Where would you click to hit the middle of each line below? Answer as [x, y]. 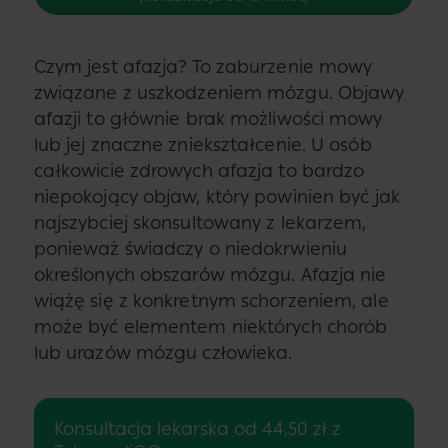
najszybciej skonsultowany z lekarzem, [200, 223]
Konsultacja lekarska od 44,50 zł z [197, 429]
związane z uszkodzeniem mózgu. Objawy [219, 93]
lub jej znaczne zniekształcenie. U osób [202, 145]
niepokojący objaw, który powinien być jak [216, 197]
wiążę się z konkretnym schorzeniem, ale [211, 301]
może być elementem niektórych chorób [210, 327]
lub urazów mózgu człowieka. [163, 353]
